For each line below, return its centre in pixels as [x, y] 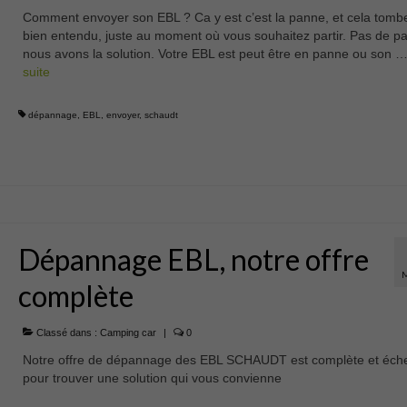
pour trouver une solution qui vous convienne [152, 377]
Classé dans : [66, 332]
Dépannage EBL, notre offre [193, 259]
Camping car [128, 332]
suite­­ [36, 72]
